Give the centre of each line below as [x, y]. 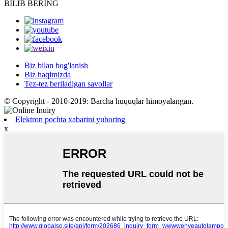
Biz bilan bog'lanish [56, 66]
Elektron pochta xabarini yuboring [70, 120]
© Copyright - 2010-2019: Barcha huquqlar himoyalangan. [99, 101]
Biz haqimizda [48, 75]
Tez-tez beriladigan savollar [68, 84]
